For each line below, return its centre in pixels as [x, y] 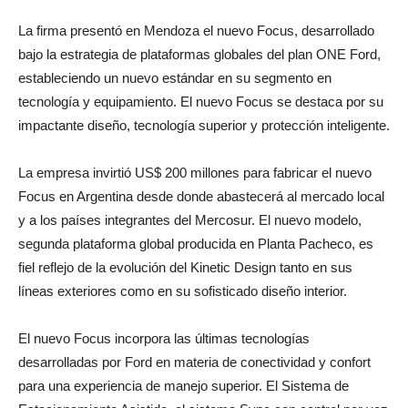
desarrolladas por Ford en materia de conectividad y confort [194, 385]
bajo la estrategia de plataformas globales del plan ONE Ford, [199, 77]
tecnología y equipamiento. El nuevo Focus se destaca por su [201, 125]
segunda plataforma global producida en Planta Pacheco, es [196, 267]
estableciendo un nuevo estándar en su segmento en [175, 101]
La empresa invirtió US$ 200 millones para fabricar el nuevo [195, 196]
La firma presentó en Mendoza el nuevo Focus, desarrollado [196, 54]
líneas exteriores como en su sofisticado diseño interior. [183, 314]
